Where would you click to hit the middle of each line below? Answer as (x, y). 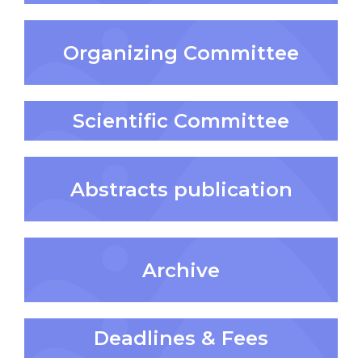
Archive (181, 270)
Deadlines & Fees (181, 339)
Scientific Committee (181, 121)
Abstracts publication (181, 189)
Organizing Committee (181, 53)
